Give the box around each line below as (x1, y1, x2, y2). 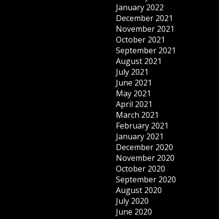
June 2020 (116, 206, 153, 217)
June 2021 (116, 77, 153, 88)
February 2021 (116, 120, 169, 131)
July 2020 (116, 196, 149, 206)
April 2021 (116, 99, 153, 109)
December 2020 (116, 142, 174, 153)
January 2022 (116, 2, 164, 13)
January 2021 (116, 131, 164, 142)
